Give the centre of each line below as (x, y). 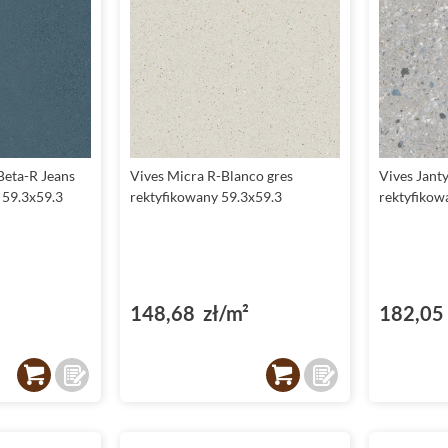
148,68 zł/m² (190, 313)
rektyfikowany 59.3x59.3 (206, 197)
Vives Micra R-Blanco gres (212, 176)
